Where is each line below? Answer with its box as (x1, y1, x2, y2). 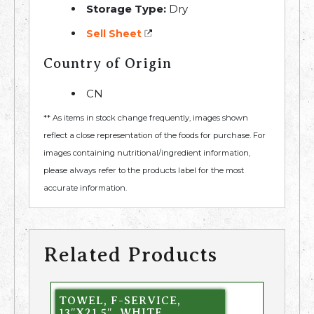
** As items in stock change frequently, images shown (43, 113, 248, 123)
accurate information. (43, 183, 127, 193)
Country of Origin (43, 55, 172, 72)
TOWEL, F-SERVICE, (58, 294, 181, 307)
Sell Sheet (86, 27, 142, 41)
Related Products (43, 243, 217, 267)
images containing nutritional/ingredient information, (43, 148, 250, 158)
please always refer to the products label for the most (43, 165, 244, 176)
